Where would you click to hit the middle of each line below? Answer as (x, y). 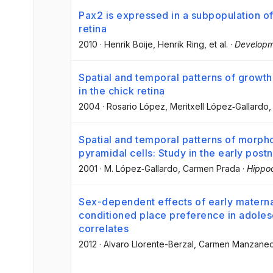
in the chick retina (122, 90)
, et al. (216, 44)
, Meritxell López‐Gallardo (217, 106)
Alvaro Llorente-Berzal (149, 244)
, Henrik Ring (179, 44)
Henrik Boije (129, 44)
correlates (104, 229)
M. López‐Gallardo (141, 168)
